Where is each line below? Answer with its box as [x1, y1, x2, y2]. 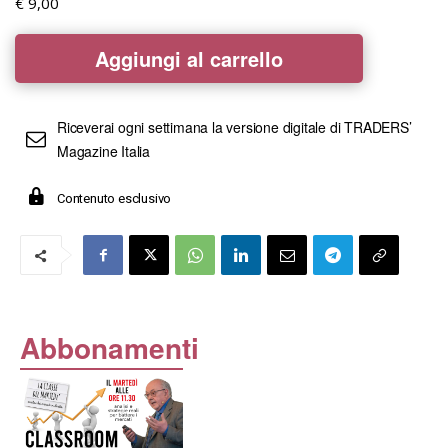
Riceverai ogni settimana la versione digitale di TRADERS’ [57, 116, 412, 137]
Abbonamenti [20, 327, 199, 369]
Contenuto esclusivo [57, 189, 172, 209]
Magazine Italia [57, 140, 151, 161]
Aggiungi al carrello [95, 43, 283, 73]
